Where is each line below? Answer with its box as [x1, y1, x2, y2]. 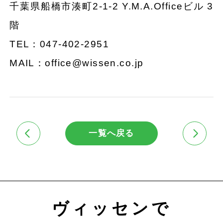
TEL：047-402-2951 [9, 38, 110, 49]
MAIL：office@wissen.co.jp [9, 57, 144, 68]
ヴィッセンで [52, 199, 171, 218]
